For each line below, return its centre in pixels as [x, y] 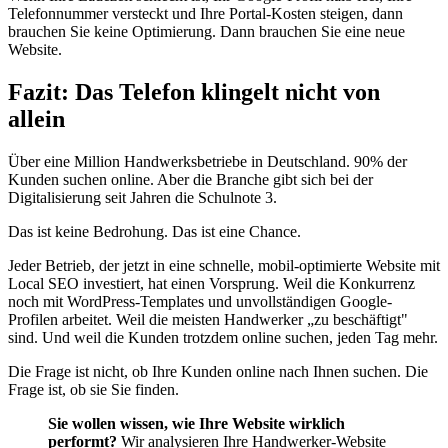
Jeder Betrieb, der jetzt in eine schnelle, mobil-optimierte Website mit [224, 266]
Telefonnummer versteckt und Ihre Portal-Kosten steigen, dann [205, 14]
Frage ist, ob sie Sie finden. [93, 390]
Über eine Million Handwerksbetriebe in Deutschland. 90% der [207, 162]
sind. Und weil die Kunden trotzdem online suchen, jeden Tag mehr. [223, 338]
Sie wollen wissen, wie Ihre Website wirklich [196, 424]
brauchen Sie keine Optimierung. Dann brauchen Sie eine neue [206, 32]
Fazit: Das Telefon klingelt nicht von [194, 92]
